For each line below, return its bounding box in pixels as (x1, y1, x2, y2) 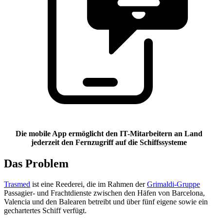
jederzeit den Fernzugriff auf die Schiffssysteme (31, 138, 187, 146)
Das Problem (4, 157, 69, 170)
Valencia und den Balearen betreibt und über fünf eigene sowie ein (4, 197, 208, 206)
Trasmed (4, 180, 30, 188)
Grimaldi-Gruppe (147, 180, 200, 188)
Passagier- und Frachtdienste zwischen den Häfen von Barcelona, (4, 188, 205, 197)
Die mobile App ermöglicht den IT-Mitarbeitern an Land (16, 129, 202, 138)
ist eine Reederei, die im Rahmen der (30, 180, 147, 188)
